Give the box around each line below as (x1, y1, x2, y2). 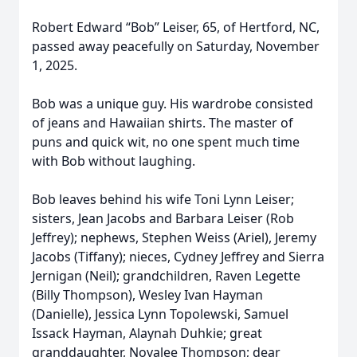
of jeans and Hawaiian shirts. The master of (32, 114, 293, 131)
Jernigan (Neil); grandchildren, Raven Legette (32, 267, 300, 284)
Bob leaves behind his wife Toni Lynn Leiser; (32, 190, 294, 208)
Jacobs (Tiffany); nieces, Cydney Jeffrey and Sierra (32, 248, 324, 265)
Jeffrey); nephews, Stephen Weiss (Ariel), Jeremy (32, 229, 316, 246)
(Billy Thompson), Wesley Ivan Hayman (32, 286, 263, 304)
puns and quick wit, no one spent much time (32, 133, 300, 151)
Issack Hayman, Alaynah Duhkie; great (32, 324, 262, 342)
